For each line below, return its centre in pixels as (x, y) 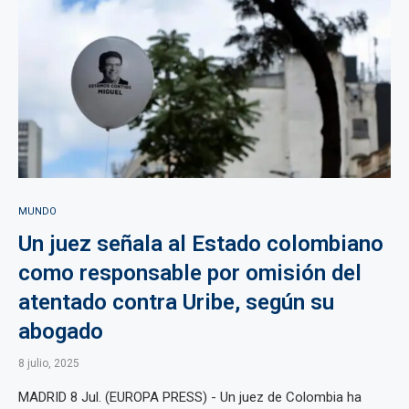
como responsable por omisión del (190, 273)
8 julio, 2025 (49, 363)
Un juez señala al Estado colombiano (201, 244)
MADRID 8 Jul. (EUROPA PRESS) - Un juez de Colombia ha (190, 397)
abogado (61, 331)
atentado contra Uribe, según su (176, 302)
